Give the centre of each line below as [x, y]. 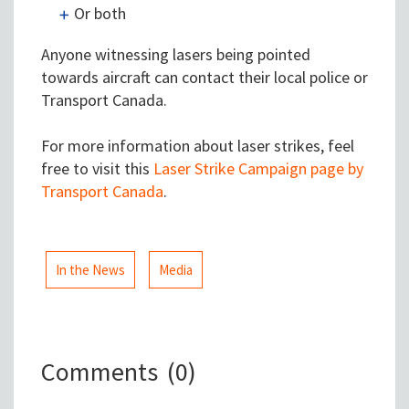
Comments [100, 372]
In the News [90, 270]
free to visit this [97, 169]
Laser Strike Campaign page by [258, 169]
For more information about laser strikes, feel [198, 146]
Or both [100, 14]
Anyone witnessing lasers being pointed [176, 55]
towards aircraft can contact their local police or [204, 78]
